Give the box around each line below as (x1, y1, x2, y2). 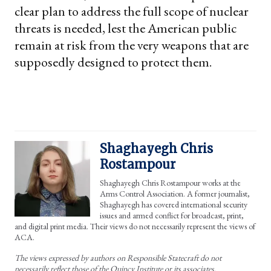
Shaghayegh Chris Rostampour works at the (100, 177, 241, 189)
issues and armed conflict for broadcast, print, (100, 210, 244, 221)
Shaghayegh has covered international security (100, 199, 247, 211)
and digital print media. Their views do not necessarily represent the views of (15, 221, 255, 232)
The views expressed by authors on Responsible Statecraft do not (15, 252, 221, 264)
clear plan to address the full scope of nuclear (15, 2, 249, 21)
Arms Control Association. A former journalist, (100, 188, 250, 200)
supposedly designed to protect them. (15, 53, 212, 71)
